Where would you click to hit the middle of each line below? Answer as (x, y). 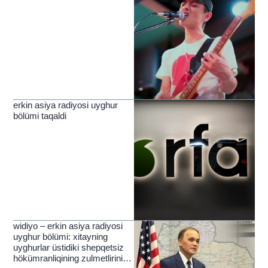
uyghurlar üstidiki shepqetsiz (69, 248)
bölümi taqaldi (40, 115)
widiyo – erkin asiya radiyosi (68, 226)
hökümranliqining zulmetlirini (68, 258)
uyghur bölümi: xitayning (61, 237)
